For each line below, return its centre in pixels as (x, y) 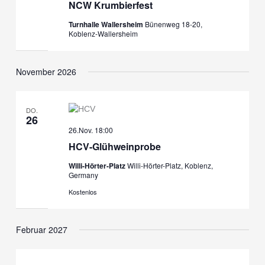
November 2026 (46, 71)
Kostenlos (83, 192)
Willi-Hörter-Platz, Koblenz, (170, 166)
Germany (83, 175)
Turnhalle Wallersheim (106, 25)
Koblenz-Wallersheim (103, 34)
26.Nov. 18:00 (91, 130)
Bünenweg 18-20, (173, 24)
